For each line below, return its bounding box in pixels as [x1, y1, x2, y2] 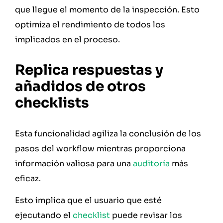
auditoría [133, 158, 170, 169]
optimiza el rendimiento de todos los [15, 19, 165, 30]
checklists [15, 94, 89, 112]
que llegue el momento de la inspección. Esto [15, 4, 200, 15]
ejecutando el [15, 210, 73, 221]
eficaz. [15, 173, 41, 184]
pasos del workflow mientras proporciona [15, 143, 186, 154]
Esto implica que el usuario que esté [15, 195, 162, 206]
